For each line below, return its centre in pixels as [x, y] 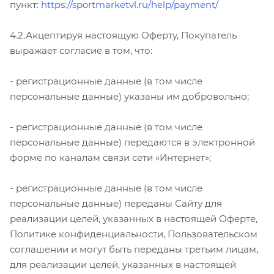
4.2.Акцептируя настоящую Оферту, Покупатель [123, 35]
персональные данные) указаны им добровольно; [129, 96]
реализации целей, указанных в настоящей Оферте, [134, 218]
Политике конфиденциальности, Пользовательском [134, 234]
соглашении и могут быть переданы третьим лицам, [134, 249]
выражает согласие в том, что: [81, 50]
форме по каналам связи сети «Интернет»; [110, 157]
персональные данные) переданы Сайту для [116, 203]
